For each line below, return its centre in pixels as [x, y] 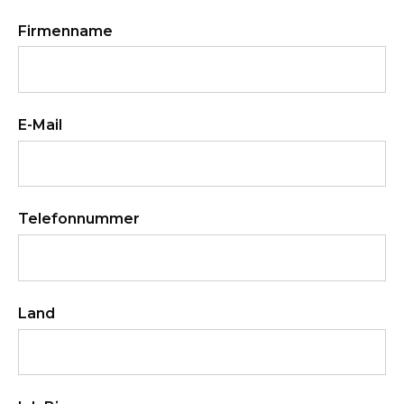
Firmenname [65, 31]
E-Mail [40, 124]
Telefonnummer [79, 219]
